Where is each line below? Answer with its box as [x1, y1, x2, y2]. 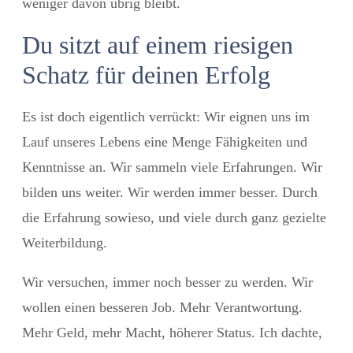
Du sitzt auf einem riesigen [22, 30, 293, 59]
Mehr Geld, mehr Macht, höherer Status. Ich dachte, [22, 324, 322, 340]
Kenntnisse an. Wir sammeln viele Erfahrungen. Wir [22, 158, 322, 175]
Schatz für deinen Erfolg [22, 60, 270, 89]
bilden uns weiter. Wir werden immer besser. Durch [22, 184, 318, 200]
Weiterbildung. [22, 234, 107, 251]
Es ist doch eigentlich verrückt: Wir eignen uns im [22, 108, 310, 124]
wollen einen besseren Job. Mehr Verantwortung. [22, 299, 303, 315]
